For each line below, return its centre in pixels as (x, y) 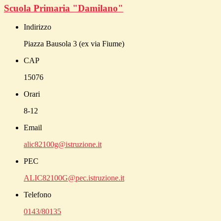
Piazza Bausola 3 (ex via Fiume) (74, 44)
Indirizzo (37, 27)
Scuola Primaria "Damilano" (64, 8)
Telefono (37, 195)
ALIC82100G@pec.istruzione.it (74, 178)
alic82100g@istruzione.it (63, 145)
